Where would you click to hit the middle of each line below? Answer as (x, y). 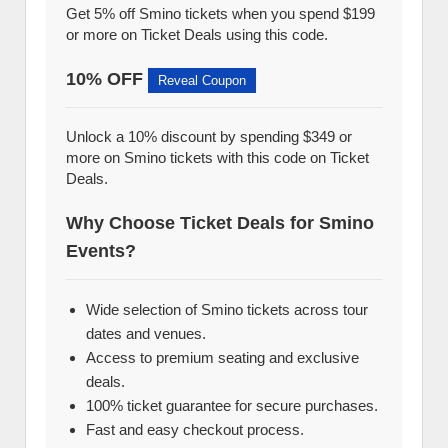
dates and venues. (146, 333)
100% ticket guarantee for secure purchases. (232, 405)
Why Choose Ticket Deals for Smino (220, 223)
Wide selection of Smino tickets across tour (227, 309)
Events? (101, 251)
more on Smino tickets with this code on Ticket (217, 157)
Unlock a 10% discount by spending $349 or (209, 136)
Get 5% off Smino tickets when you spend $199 (220, 13)
